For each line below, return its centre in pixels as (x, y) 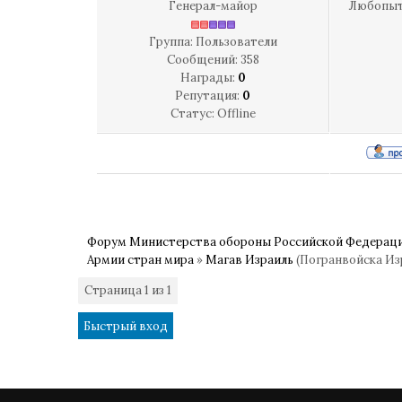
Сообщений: (203, 60)
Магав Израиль (249, 260)
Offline (236, 114)
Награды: (209, 78)
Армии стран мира (140, 260)
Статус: (193, 114)
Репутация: (209, 96)
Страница (114, 290)
